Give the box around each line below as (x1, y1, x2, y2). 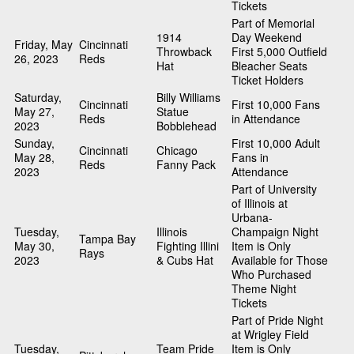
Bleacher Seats (232, 58, 307, 74)
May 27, (14, 104, 55, 120)
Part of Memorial (232, 15, 314, 32)
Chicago (156, 142, 198, 159)
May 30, (14, 238, 55, 254)
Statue (156, 104, 189, 120)
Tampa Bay (79, 231, 136, 247)
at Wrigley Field (232, 326, 309, 343)
